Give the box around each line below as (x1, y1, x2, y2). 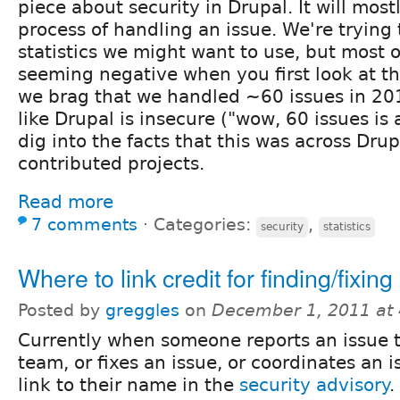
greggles (105, 301, 179, 321)
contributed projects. (18, 153, 204, 175)
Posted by (18, 301, 105, 321)
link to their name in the (18, 374, 239, 396)
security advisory (239, 374, 389, 396)
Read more (18, 191, 113, 213)
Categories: (154, 215, 256, 235)
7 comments (31, 215, 137, 235)
